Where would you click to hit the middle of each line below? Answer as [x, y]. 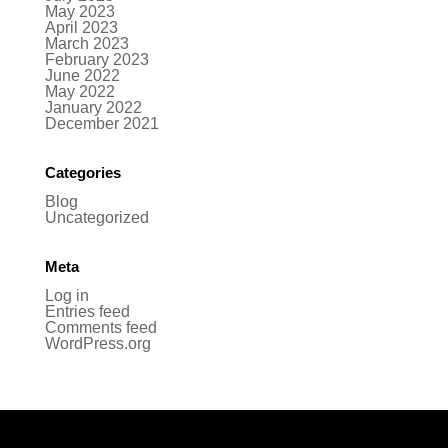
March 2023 [86, 43]
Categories [82, 172]
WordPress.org [97, 343]
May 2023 [79, 11]
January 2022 [93, 107]
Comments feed [100, 327]
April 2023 [81, 27]
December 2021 [101, 123]
